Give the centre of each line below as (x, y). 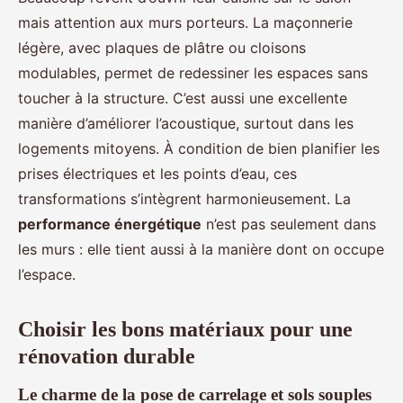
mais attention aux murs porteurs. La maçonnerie (185, 23)
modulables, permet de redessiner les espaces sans (193, 73)
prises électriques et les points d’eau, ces (157, 174)
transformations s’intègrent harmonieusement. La (184, 199)
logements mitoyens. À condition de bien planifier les (199, 149)
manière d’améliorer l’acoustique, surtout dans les (186, 124)
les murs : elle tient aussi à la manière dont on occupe (201, 250)
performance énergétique (110, 224)
